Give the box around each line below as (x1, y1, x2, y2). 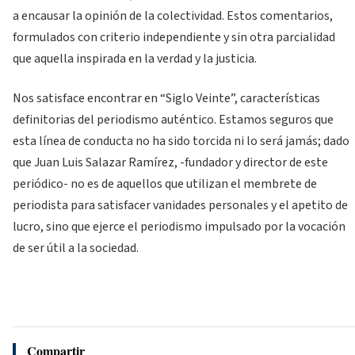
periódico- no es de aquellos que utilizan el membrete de (13, 174, 317, 193)
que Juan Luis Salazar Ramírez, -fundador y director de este (13, 153, 328, 171)
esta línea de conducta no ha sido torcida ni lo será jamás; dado (13, 132, 349, 150)
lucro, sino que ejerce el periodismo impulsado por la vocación (13, 217, 345, 235)
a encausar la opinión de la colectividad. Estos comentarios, (13, 7, 333, 25)
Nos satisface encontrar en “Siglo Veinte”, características (13, 89, 320, 107)
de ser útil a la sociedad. (13, 239, 139, 257)
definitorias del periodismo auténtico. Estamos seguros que (13, 110, 334, 128)
